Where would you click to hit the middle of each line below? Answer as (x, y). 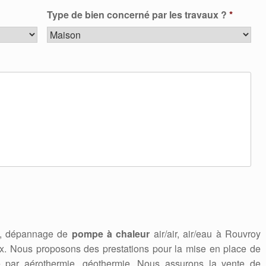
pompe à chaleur (113, 234)
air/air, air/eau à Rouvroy (207, 234)
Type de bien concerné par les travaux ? (137, 15)
